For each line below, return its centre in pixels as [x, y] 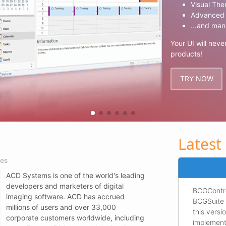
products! [187, 53]
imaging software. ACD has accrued [65, 196]
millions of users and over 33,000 [61, 207]
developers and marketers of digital [65, 186]
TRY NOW [196, 79]
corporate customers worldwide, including [75, 217]
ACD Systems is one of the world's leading [75, 175]
